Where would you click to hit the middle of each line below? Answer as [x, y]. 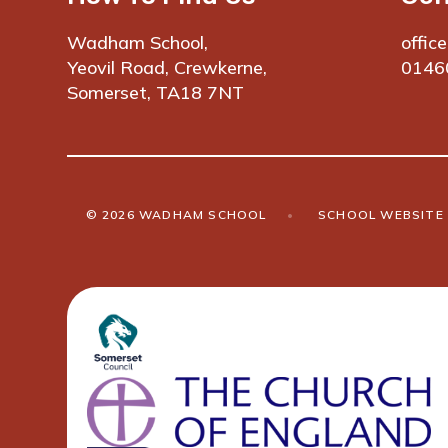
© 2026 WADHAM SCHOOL [176, 215]
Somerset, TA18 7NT [156, 93]
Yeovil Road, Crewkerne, [167, 68]
